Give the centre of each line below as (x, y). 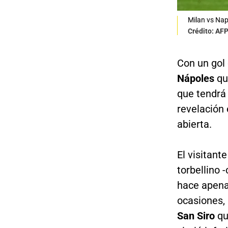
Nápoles (197, 79)
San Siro (196, 216)
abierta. (194, 124)
